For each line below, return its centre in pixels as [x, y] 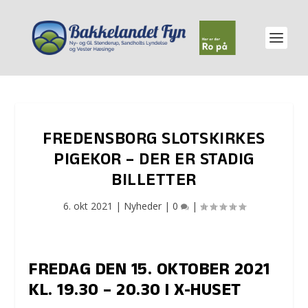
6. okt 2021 [88, 206]
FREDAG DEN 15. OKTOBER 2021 [150, 271]
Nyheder [142, 206]
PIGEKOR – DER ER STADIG [154, 161]
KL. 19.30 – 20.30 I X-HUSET [135, 292]
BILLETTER [154, 182]
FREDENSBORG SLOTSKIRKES [154, 141]
